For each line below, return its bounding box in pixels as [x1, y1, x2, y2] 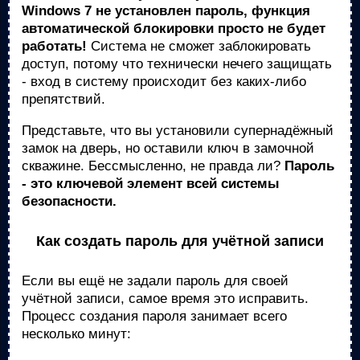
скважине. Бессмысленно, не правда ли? [22, 158, 284, 174]
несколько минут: [22, 326, 131, 342]
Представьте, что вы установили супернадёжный [22, 123, 333, 138]
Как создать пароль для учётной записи [36, 233, 324, 249]
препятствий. [22, 92, 105, 107]
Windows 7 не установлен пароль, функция [22, 3, 310, 18]
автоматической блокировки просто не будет [22, 21, 325, 36]
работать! [22, 39, 87, 54]
